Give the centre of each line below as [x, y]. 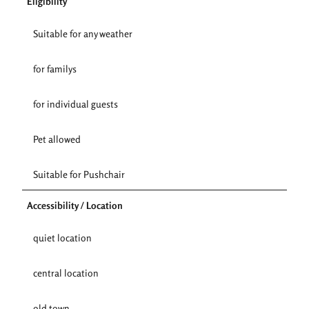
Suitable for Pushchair [79, 174]
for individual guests [76, 103]
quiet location [62, 237]
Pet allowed [57, 139]
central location [66, 272]
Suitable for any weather [83, 33]
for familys [55, 68]
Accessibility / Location [75, 205]
